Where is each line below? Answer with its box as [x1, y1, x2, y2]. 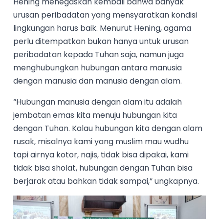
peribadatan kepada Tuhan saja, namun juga [13, 49, 184, 61]
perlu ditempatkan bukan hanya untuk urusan [13, 36, 189, 47]
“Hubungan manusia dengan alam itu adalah [13, 96, 182, 108]
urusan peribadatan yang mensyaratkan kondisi [13, 9, 197, 21]
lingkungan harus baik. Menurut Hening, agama [13, 22, 192, 34]
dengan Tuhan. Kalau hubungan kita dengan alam [13, 123, 203, 134]
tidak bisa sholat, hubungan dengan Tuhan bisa [13, 162, 193, 174]
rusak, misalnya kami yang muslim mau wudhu [13, 136, 189, 148]
